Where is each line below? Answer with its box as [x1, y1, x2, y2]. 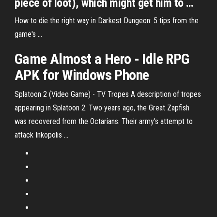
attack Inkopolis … [15, 130, 68, 139]
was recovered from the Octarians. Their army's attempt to [15, 117, 193, 126]
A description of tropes [129, 90, 201, 99]
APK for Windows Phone [15, 66, 149, 83]
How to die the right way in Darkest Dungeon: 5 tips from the [15, 16, 199, 25]
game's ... [15, 30, 42, 39]
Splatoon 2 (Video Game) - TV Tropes [15, 90, 129, 99]
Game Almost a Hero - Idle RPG [15, 50, 189, 67]
